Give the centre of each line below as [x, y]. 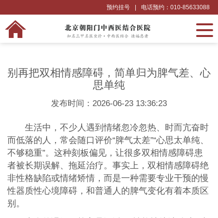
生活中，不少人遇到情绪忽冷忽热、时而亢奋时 [117, 127]
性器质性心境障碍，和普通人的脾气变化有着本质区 [108, 191]
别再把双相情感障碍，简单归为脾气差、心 [109, 73]
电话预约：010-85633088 [176, 7]
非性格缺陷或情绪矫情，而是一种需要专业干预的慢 [108, 178]
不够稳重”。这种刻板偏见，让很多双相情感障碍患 [105, 153]
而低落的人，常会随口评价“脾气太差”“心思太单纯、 [108, 140]
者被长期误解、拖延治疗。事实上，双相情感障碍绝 [108, 165]
